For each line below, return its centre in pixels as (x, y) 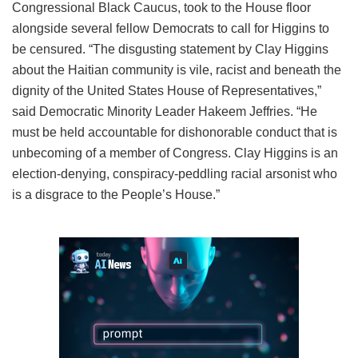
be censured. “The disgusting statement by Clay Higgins (170, 49)
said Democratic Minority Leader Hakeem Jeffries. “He (165, 111)
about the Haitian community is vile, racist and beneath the (177, 70)
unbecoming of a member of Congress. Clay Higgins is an (175, 153)
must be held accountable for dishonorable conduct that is (175, 132)
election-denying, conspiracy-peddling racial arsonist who (175, 173)
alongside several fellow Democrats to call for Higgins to (171, 28)
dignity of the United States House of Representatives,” (167, 90)
